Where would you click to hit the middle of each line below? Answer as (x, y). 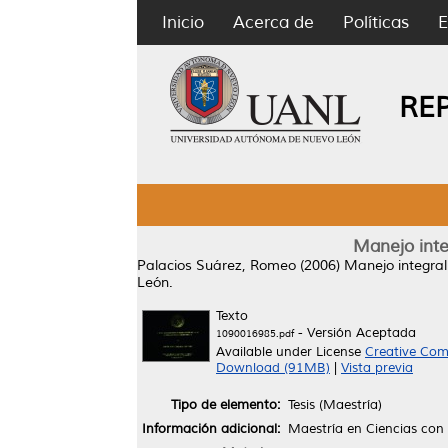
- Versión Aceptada (355, 333)
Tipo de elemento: (225, 404)
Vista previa (377, 368)
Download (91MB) (273, 368)
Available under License (290, 352)
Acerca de (273, 22)
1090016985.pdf (255, 333)
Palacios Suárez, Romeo (216, 265)
